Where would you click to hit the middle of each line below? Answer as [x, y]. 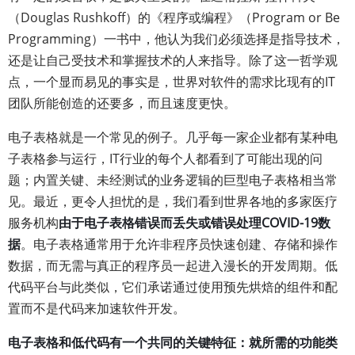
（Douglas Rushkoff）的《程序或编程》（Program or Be [174, 17]
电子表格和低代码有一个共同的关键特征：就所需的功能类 [173, 342]
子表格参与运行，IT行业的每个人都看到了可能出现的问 [165, 158]
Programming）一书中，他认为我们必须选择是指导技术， [176, 39]
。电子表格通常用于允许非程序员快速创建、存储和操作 [179, 244]
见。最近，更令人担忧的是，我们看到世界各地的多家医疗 [173, 201]
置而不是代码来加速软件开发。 [97, 308]
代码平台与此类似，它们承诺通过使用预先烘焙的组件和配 [173, 287]
